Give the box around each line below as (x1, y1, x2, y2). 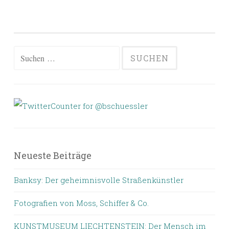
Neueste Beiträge (14, 149, 91, 162)
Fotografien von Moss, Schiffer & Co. (14, 198, 149, 209)
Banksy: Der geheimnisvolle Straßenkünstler (14, 175, 184, 186)
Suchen (13, 48, 41, 59)
